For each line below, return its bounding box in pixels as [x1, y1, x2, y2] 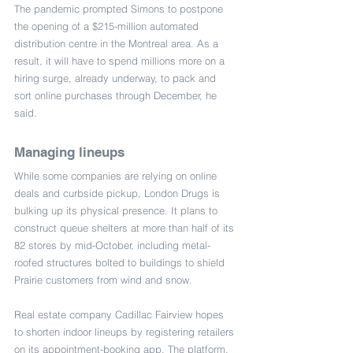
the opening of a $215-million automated [14, 20, 202, 32]
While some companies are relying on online [14, 169, 220, 182]
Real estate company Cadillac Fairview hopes [14, 308, 227, 321]
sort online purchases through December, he [14, 89, 220, 102]
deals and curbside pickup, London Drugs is [14, 187, 223, 199]
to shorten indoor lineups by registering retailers [14, 325, 237, 338]
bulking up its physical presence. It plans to [14, 204, 221, 217]
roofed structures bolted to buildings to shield [14, 256, 228, 269]
